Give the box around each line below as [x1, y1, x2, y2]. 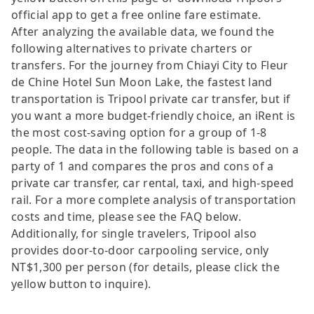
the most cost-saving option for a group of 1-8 [11, 124, 267, 140]
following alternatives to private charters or [11, 40, 253, 56]
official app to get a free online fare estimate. [11, 6, 261, 22]
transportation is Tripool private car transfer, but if [11, 90, 291, 107]
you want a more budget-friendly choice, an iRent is [11, 107, 296, 123]
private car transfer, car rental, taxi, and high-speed [11, 175, 294, 191]
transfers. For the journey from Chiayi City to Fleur [11, 57, 289, 73]
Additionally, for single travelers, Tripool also [11, 225, 257, 241]
